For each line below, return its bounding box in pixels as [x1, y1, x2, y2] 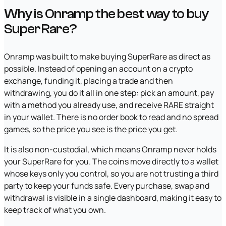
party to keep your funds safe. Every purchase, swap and [4, 180, 209, 192]
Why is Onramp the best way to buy [4, 6, 208, 22]
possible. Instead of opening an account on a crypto [4, 63, 193, 75]
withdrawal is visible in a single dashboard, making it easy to [4, 192, 221, 204]
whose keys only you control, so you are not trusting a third [4, 168, 218, 180]
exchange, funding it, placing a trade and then [4, 75, 173, 87]
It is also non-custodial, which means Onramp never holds [4, 144, 216, 155]
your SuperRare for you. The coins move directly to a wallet [4, 156, 218, 167]
